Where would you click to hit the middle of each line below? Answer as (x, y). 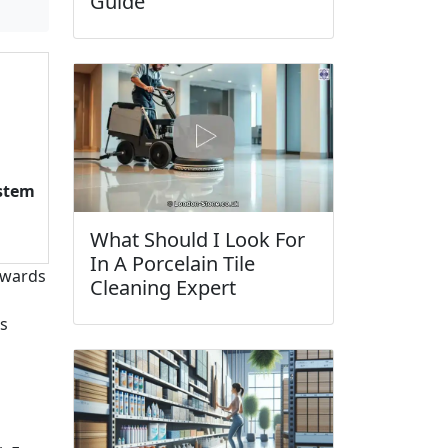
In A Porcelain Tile (172, 263)
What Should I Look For (197, 239)
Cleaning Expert (163, 287)
